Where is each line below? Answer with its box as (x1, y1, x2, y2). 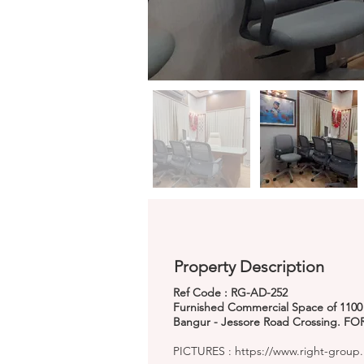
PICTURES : (173, 344, 235, 358)
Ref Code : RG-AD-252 (173, 285, 288, 300)
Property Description (174, 257, 324, 276)
